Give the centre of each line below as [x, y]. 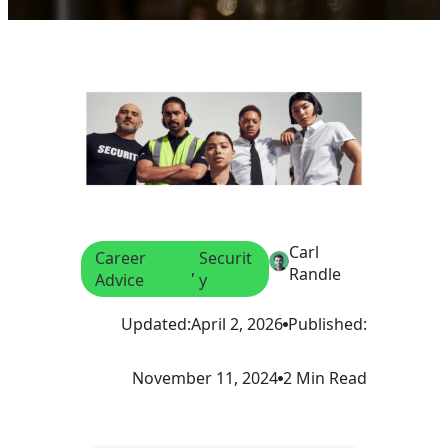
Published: [327, 324]
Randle [314, 274]
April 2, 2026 [237, 324]
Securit [225, 258]
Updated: [156, 324]
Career [120, 258]
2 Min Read [325, 378]
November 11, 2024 [205, 378]
